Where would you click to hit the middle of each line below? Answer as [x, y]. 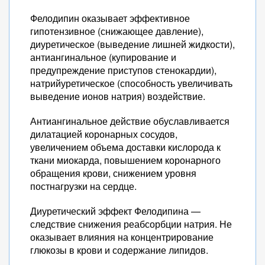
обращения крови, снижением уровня [113, 173]
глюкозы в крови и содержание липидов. [119, 250]
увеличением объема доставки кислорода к [125, 147]
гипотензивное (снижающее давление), [117, 31]
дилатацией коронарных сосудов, [104, 134]
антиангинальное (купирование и [103, 57]
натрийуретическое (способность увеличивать [131, 83]
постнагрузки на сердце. [83, 186]
